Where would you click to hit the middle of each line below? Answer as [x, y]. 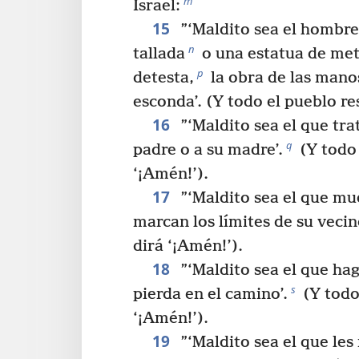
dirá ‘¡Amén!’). [188, 247]
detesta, [163, 79]
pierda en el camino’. [210, 295]
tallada [159, 54]
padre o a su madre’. [208, 151]
